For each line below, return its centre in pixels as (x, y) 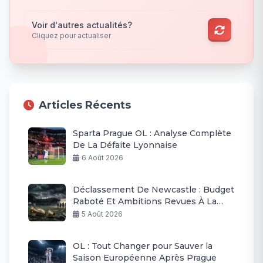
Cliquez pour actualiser (71, 36)
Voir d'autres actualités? (82, 25)
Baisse (87, 213)
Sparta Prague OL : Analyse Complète (152, 134)
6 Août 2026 (102, 158)
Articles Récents (85, 105)
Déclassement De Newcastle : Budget (154, 190)
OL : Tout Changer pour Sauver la (143, 246)
